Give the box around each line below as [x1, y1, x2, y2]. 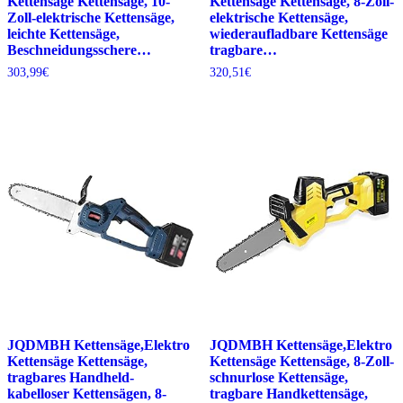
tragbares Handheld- [7, 370, 134, 386]
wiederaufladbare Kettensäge [209, 26, 388, 42]
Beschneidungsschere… [7, 42, 151, 58]
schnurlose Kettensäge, [209, 370, 348, 386]
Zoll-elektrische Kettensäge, [7, 10, 175, 26]
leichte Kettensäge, [7, 26, 120, 42]
